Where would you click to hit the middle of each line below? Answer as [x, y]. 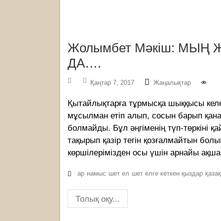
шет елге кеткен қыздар [167, 174]
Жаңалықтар [172, 83]
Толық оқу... [98, 199]
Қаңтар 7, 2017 [112, 83]
